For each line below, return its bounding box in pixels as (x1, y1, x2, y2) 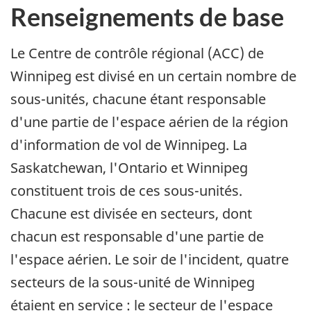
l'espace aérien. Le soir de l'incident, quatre (10, 250, 289, 269)
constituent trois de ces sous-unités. (10, 181, 242, 201)
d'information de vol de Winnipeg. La (10, 135, 247, 155)
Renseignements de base (10, 1, 284, 33)
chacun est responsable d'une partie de (10, 227, 264, 246)
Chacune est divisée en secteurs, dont (10, 204, 252, 224)
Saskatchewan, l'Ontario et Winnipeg (10, 158, 248, 178)
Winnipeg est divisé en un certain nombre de (10, 67, 296, 86)
